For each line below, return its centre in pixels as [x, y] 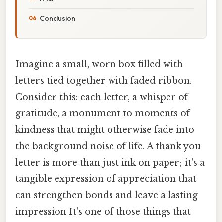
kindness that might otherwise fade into [105, 130]
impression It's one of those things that [103, 211]
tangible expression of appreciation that [106, 179]
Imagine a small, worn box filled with [99, 64]
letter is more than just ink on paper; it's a [110, 162]
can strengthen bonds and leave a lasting [107, 195]
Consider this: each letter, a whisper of [102, 97]
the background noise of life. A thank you [108, 146]
